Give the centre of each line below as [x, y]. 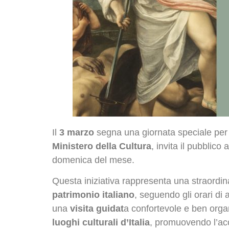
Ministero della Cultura [102, 146]
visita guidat [97, 209]
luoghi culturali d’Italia [101, 223]
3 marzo [77, 132]
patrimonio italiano [93, 195]
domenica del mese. [93, 160]
